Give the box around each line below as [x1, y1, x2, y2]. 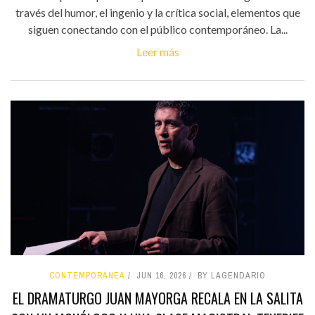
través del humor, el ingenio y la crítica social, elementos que [15, 6, 300, 20]
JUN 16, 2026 [136, 269, 186, 281]
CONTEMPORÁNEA [49, 269, 125, 281]
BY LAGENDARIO [198, 269, 266, 281]
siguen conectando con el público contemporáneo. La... [27, 22, 288, 37]
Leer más [136, 45, 179, 59]
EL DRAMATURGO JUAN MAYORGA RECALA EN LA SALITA [12, 287, 303, 309]
